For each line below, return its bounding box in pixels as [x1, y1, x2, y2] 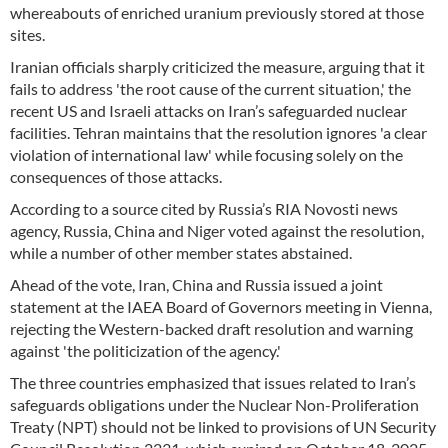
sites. [10, 24, 45, 44]
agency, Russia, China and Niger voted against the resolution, [10, 220, 424, 240]
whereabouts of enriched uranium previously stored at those [10, 2, 424, 22]
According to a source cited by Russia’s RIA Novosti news [10, 198, 398, 218]
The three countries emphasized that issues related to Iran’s [10, 372, 416, 392]
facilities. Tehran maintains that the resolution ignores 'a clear [10, 122, 427, 142]
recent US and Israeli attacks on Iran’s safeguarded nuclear [10, 100, 407, 120]
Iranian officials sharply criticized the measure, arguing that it [10, 56, 425, 76]
